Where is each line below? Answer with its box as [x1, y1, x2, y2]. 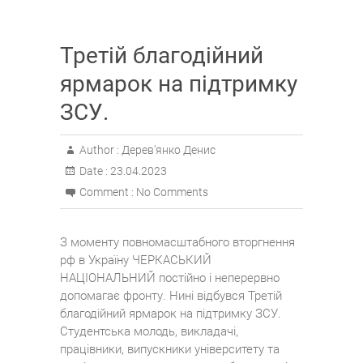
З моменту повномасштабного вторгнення [60, 235, 295, 250]
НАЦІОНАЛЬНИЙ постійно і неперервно [60, 271, 280, 286]
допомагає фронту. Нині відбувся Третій [60, 288, 282, 304]
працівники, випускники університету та [60, 342, 280, 357]
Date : [79, 164, 108, 178]
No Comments [136, 186, 208, 199]
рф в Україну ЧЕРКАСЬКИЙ [60, 253, 211, 268]
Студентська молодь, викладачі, [60, 324, 238, 340]
